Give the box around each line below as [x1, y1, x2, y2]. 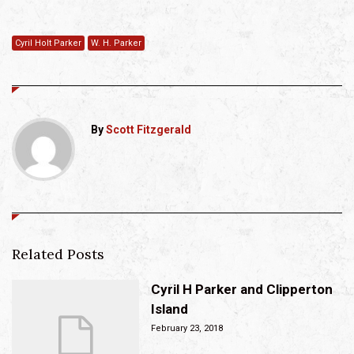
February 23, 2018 [151, 322, 223, 333]
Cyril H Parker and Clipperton [151, 281, 333, 297]
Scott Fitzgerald [106, 122, 191, 136]
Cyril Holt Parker [15, 37, 81, 48]
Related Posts [12, 244, 104, 263]
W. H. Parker [91, 37, 141, 48]
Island [151, 300, 188, 317]
